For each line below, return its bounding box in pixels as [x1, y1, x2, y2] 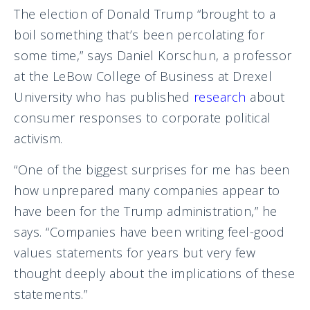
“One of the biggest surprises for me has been [14, 161, 290, 178]
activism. [14, 129, 63, 147]
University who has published [14, 88, 194, 105]
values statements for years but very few [14, 244, 255, 261]
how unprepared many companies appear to [14, 181, 280, 199]
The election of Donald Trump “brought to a [14, 5, 275, 22]
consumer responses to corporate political [14, 109, 271, 126]
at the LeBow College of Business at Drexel [14, 67, 272, 84]
